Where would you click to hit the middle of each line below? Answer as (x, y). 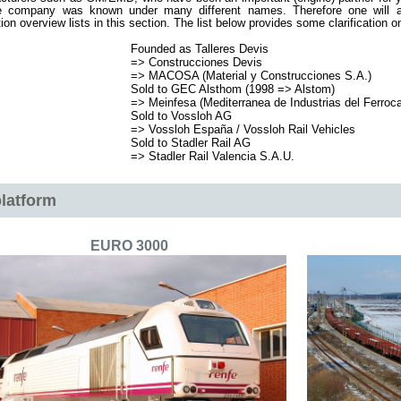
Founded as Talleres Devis (199, 49)
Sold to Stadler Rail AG (190, 143)
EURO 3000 (130, 246)
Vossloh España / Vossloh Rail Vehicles (252, 129)
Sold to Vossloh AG (181, 116)
